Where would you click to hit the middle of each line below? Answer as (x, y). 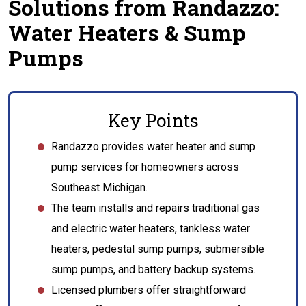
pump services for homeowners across (145, 167)
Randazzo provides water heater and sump (153, 147)
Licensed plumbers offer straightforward (149, 290)
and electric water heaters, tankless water (151, 228)
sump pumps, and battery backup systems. (153, 269)
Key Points (153, 120)
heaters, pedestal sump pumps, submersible (158, 249)
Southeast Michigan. (99, 187)
